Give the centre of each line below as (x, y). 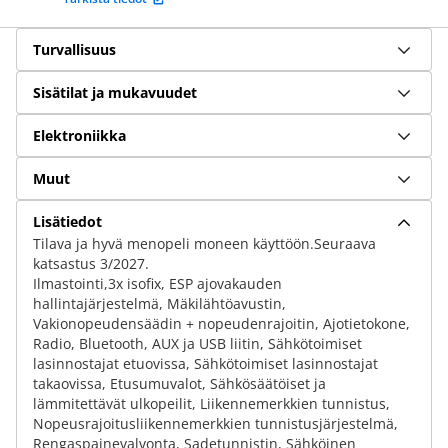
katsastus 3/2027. (91, 263)
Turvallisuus (74, 49)
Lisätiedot (67, 221)
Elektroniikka (79, 135)
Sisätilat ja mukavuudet (115, 92)
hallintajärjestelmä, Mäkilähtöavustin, (159, 303)
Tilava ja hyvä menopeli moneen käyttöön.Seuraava (204, 243)
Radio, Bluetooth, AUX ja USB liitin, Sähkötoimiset (197, 343)
